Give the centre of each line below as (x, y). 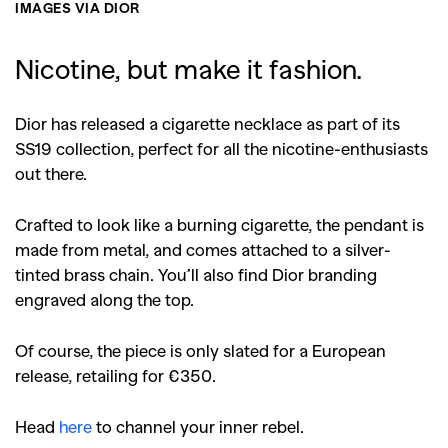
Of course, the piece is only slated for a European (200, 350)
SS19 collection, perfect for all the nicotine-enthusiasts (221, 148)
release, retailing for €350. (115, 375)
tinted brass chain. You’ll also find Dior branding (196, 274)
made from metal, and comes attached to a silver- (203, 249)
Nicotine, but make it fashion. (188, 68)
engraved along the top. (104, 299)
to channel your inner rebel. (198, 426)
